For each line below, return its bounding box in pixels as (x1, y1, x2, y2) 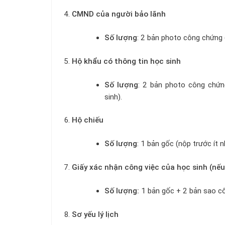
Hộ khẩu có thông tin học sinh (71, 56, 181, 66)
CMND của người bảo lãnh (71, 10, 166, 19)
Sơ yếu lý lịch (71, 209, 119, 219)
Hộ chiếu (71, 116, 103, 125)
